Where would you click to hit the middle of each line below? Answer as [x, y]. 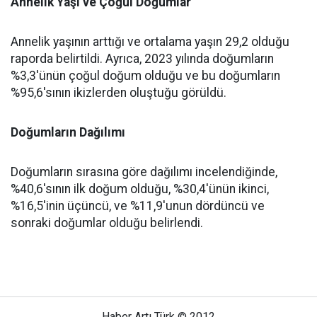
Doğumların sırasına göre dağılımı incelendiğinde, [144, 172]
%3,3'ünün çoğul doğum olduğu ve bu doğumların [145, 76]
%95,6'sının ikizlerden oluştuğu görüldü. [119, 93]
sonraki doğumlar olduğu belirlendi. [107, 223]
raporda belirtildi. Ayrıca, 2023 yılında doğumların [142, 59]
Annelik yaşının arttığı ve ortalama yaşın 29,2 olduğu [150, 42]
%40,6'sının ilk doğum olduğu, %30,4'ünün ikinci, [140, 189]
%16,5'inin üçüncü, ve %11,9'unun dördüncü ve [138, 206]
